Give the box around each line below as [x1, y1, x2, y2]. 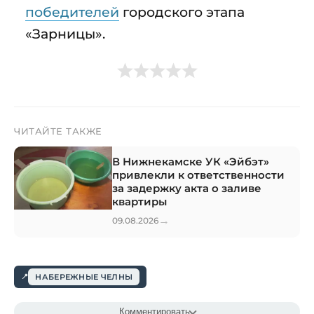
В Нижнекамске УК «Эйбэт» [112, 154, 269, 168]
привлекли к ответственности [112, 168, 285, 182]
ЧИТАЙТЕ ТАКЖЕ [14, 125, 102, 137]
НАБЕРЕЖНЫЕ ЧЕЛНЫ [35, 271, 133, 282]
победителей [25, 3, 119, 20]
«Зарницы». [25, 25, 105, 42]
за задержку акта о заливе [112, 181, 261, 195]
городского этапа [119, 3, 245, 20]
